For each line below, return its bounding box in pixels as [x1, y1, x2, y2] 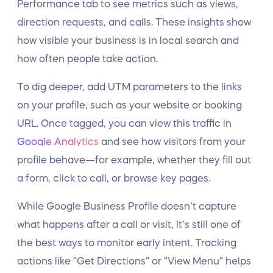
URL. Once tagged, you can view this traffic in [17, 118, 232, 128]
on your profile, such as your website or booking [17, 100, 242, 110]
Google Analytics [17, 136, 99, 146]
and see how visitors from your [99, 136, 246, 146]
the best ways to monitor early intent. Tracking [17, 238, 236, 247]
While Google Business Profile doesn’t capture [17, 201, 236, 211]
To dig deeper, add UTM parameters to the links [17, 82, 242, 91]
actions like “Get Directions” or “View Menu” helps [17, 256, 251, 266]
